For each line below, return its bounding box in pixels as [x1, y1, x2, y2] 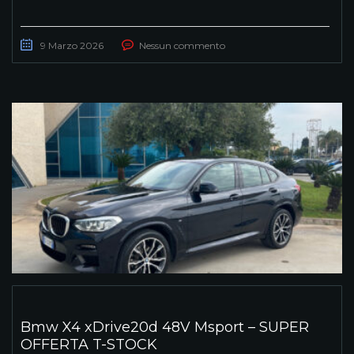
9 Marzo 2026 [40, 39, 104, 51]
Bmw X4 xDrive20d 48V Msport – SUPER [21, 318, 309, 336]
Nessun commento [139, 39, 225, 51]
